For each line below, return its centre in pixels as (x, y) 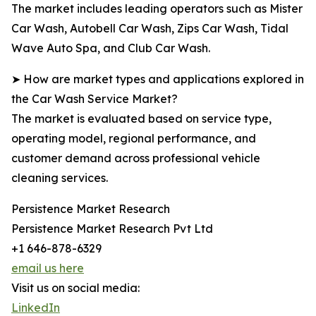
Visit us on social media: (75, 288)
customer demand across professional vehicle (136, 158)
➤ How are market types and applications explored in (158, 79)
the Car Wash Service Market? (95, 99)
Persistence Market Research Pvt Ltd (112, 229)
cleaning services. (60, 178)
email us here (48, 268)
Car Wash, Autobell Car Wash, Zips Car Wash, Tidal (150, 29)
